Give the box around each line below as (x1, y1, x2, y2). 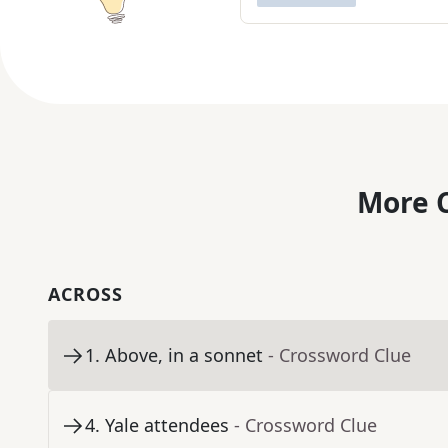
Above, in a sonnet (105, 343, 263, 368)
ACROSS (48, 282, 123, 307)
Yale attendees (105, 413, 229, 438)
